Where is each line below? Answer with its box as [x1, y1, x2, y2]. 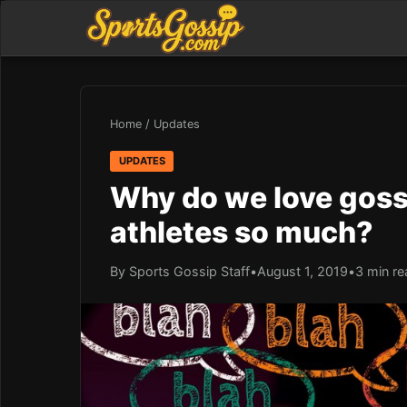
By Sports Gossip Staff [110, 263, 250, 279]
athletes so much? [110, 213, 373, 250]
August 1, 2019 [257, 263, 348, 279]
